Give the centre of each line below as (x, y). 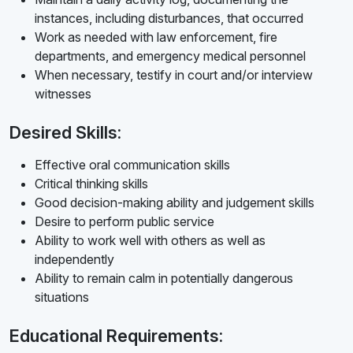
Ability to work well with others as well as (150, 241)
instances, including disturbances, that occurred (169, 19)
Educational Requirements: (116, 336)
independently (74, 260)
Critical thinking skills (91, 184)
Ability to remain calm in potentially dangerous (164, 279)
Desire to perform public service (124, 222)
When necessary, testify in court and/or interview (174, 75)
